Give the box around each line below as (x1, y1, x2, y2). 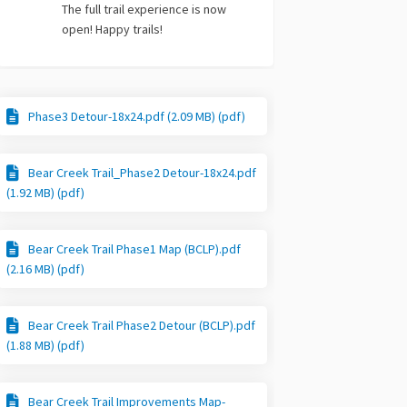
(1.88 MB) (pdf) (6, 337, 85, 354)
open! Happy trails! (62, 21, 164, 38)
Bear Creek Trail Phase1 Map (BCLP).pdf (28, 241, 242, 258)
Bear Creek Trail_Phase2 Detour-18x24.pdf (28, 164, 257, 182)
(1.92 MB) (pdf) (6, 184, 85, 202)
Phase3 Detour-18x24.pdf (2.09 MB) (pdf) (28, 108, 246, 125)
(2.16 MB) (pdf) (6, 261, 85, 278)
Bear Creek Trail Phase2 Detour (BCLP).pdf (28, 317, 256, 334)
